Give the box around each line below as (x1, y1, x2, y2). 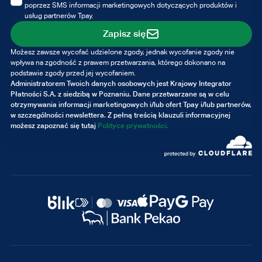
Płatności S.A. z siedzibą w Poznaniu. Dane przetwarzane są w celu (10, 89, 229, 99)
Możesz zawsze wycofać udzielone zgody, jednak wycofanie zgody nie (10, 48, 235, 57)
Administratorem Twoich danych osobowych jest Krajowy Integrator (10, 79, 232, 88)
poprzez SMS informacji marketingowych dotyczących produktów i (24, 1, 237, 10)
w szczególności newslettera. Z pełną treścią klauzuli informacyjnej (10, 111, 230, 120)
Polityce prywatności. (97, 121, 168, 130)
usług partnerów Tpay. (24, 12, 94, 20)
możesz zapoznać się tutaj (10, 121, 98, 130)
